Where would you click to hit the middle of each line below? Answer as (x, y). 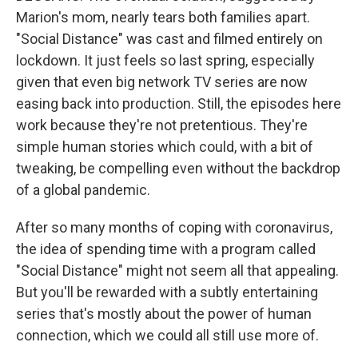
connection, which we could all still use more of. (167, 335)
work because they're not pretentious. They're (162, 125)
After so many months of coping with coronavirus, (174, 227)
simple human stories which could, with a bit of (165, 146)
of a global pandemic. (83, 189)
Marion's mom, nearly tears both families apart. (163, 17)
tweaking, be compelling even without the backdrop (178, 168)
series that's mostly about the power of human (164, 313)
